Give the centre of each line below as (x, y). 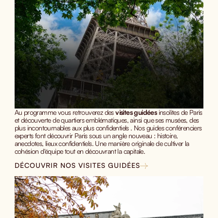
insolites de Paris (180, 112)
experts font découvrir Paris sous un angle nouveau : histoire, (96, 136)
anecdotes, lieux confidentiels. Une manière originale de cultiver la (102, 144)
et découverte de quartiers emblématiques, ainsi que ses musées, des (107, 120)
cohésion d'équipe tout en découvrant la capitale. (80, 151)
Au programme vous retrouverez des (65, 112)
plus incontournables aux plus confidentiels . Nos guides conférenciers (108, 128)
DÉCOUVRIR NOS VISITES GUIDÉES (77, 165)
